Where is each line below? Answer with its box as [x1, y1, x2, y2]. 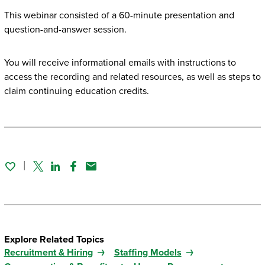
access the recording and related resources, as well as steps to [4, 71, 261, 83]
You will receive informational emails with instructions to [4, 57, 236, 69]
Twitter [33, 167, 64, 180]
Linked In [50, 167, 92, 180]
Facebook [67, 167, 114, 180]
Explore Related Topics [4, 234, 104, 245]
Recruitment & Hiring [4, 247, 93, 258]
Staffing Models [114, 247, 182, 258]
